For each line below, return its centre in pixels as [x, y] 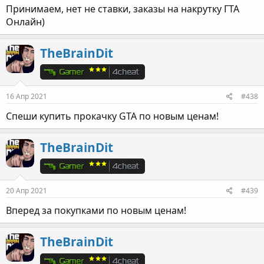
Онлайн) [25, 22]
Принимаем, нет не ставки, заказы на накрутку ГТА [123, 9]
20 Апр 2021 [27, 191]
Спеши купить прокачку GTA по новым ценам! [112, 116]
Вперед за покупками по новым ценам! [96, 211]
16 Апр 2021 [27, 96]
